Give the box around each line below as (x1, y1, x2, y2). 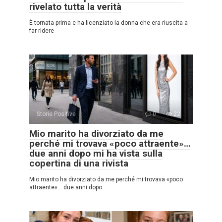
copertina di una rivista (29, 157, 128, 169)
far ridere (29, 27, 54, 34)
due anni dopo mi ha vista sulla (29, 147, 163, 159)
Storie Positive (37, 110, 76, 117)
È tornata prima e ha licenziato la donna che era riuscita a (29, 19, 188, 26)
